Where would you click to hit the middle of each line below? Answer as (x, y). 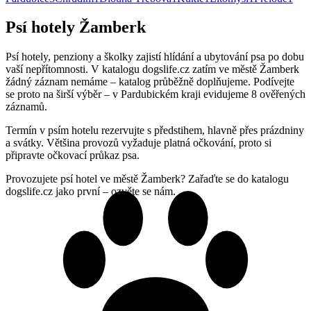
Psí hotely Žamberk (76, 27)
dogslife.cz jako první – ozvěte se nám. (91, 192)
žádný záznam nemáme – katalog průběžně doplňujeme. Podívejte (150, 82)
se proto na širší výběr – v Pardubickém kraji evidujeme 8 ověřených (155, 94)
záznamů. (26, 107)
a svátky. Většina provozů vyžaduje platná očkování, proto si (138, 143)
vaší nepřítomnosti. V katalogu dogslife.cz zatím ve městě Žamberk (152, 69)
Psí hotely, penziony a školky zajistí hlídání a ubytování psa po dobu (155, 57)
